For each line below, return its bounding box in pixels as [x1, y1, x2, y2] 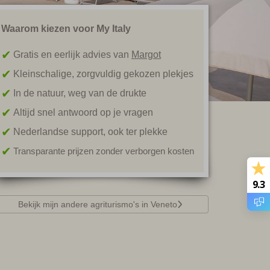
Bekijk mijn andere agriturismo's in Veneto [17, 199, 177, 209]
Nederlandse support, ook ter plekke [13, 127, 168, 137]
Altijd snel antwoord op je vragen [13, 107, 153, 118]
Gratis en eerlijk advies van [13, 49, 131, 60]
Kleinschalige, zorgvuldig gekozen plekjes [13, 69, 193, 79]
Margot [131, 49, 161, 60]
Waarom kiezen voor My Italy [1, 24, 131, 34]
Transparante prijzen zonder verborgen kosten [13, 146, 194, 156]
